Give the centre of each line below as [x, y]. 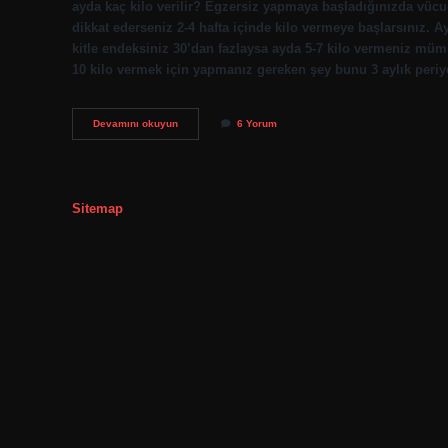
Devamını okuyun [135, 124]
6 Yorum [257, 124]
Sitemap [97, 208]
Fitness [195, 123]
